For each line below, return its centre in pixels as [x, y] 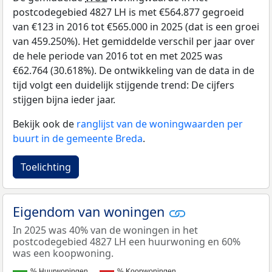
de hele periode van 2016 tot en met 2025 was [118, 56]
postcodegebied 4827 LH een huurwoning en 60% [127, 242]
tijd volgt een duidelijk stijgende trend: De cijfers [124, 85]
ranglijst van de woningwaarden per [160, 124]
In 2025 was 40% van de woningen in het [105, 230]
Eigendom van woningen [90, 211]
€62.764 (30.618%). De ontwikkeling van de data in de [134, 70]
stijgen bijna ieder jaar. [64, 99]
